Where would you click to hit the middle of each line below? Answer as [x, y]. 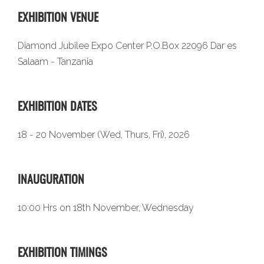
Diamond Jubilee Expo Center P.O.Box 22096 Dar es [127, 45]
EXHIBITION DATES [57, 107]
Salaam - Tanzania [55, 61]
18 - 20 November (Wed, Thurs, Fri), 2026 [104, 134]
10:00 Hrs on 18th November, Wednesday [106, 207]
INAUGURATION [51, 180]
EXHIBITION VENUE [58, 18]
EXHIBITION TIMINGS [62, 253]
